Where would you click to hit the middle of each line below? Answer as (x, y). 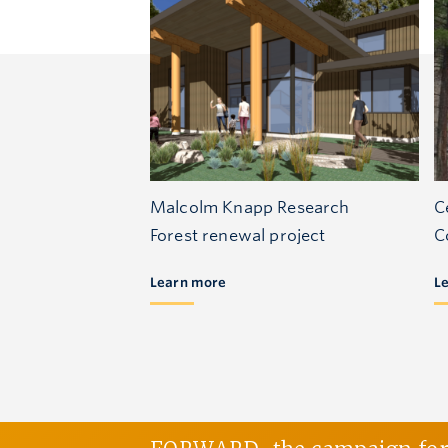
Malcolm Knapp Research (250, 207)
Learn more (188, 283)
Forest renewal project (238, 235)
